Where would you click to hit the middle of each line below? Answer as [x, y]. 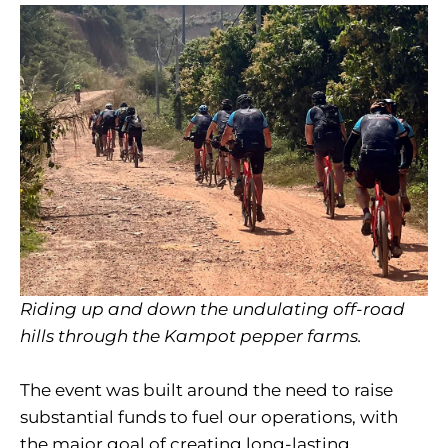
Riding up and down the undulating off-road [212, 309]
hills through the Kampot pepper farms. [191, 336]
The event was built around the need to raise [206, 390]
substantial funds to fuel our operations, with [209, 417]
